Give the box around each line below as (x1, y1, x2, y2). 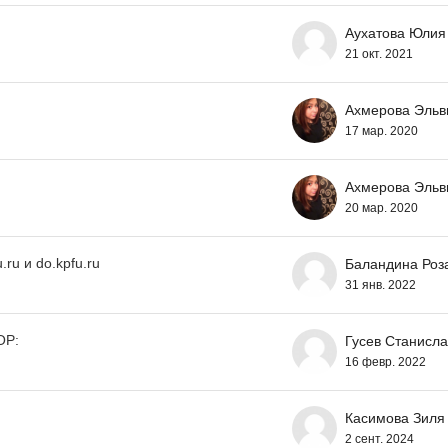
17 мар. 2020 (345, 123, 418, 138)
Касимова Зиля (345, 409, 445, 426)
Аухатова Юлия (345, 24, 446, 41)
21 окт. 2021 (345, 46, 413, 61)
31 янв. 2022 (345, 277, 416, 292)
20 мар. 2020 (345, 200, 418, 215)
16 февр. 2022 (345, 354, 426, 369)
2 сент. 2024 (345, 431, 414, 446)
